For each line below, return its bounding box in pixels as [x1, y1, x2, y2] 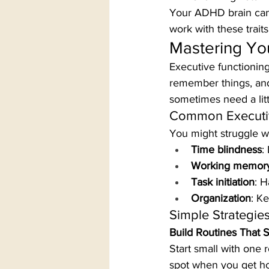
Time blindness [191, 144, 262, 156]
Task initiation [191, 176, 255, 189]
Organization [191, 192, 251, 205]
